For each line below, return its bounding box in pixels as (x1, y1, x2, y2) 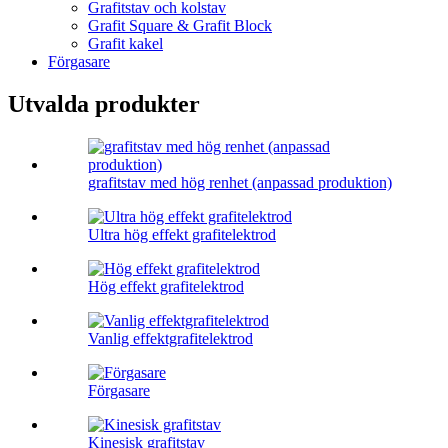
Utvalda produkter (8, 91, 200, 118)
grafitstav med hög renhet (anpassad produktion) (88, 174, 392, 192)
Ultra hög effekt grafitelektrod (88, 226, 276, 244)
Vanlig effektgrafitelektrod (88, 330, 253, 348)
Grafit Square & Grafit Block (88, 17, 272, 35)
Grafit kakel (88, 35, 163, 53)
